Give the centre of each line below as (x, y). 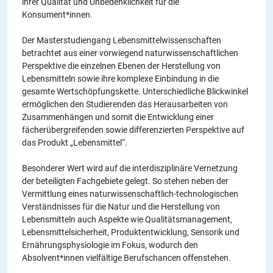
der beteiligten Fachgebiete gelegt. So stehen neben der (125, 181)
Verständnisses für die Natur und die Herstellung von (121, 206)
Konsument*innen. (57, 14)
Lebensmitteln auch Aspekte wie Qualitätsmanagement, (127, 219)
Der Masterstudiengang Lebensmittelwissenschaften (122, 40)
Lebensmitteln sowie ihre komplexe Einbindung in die (120, 78)
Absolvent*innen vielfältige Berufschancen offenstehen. (126, 257)
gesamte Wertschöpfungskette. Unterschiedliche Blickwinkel (135, 91)
